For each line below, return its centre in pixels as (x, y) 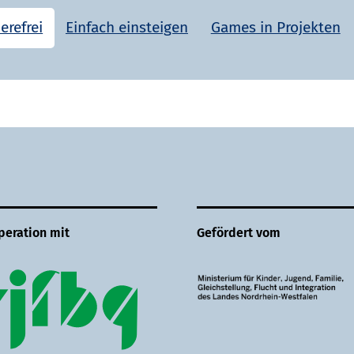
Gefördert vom (239, 233)
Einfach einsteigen (126, 28)
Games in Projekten (275, 28)
